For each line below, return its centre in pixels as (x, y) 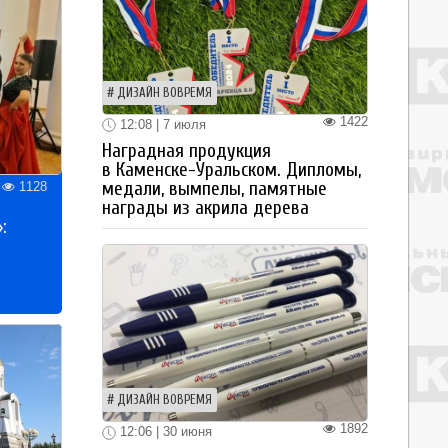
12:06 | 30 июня (164, 432)
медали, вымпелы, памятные (214, 189)
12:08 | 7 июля (161, 124)
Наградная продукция (186, 151)
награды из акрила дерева (205, 208)
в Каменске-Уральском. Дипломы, (231, 170)
